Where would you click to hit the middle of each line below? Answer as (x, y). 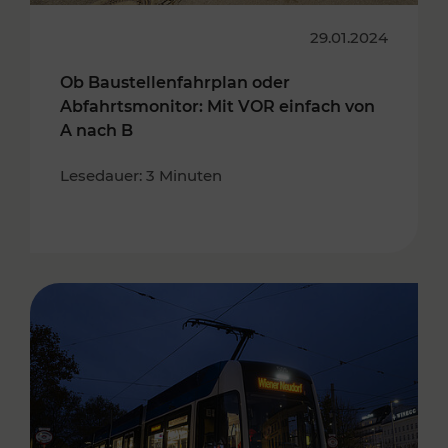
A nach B (96, 130)
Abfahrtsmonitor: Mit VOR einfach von (217, 106)
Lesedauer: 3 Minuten (141, 175)
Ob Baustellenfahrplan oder (175, 82)
